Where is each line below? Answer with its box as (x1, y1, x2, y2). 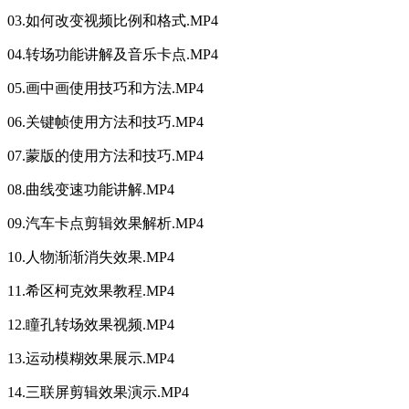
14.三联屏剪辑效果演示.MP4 (7, 384, 189, 401)
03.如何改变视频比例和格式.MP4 (7, 13, 218, 29)
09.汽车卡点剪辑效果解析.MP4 (7, 215, 204, 232)
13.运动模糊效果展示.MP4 (7, 351, 174, 367)
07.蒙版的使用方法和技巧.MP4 (7, 148, 204, 164)
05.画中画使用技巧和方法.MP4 (7, 80, 204, 97)
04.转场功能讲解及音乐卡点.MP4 (7, 47, 218, 63)
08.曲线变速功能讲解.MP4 (7, 182, 174, 198)
